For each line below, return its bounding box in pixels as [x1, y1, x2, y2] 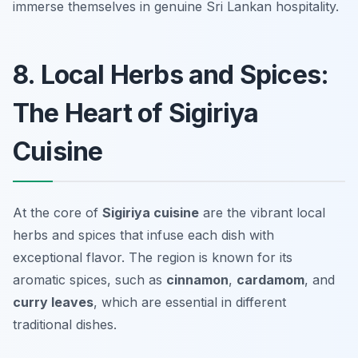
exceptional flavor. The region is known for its [13, 249, 292, 266]
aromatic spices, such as [13, 272, 166, 288]
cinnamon [166, 272, 229, 288]
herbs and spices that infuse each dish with [13, 227, 274, 244]
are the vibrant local [199, 205, 325, 221]
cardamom [237, 272, 304, 288]
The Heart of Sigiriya [13, 97, 259, 129]
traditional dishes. [13, 316, 117, 333]
